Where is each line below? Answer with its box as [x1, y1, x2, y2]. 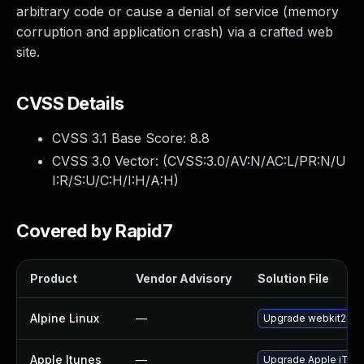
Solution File [258, 271, 329, 285]
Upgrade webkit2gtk [263, 312, 362, 324]
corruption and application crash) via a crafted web [16, 24, 333, 40]
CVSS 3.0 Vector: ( [52, 153, 167, 169]
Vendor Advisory [136, 271, 232, 285]
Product [30, 271, 77, 285]
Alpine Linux [30, 311, 99, 325]
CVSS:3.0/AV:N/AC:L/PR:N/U [167, 153, 346, 169]
